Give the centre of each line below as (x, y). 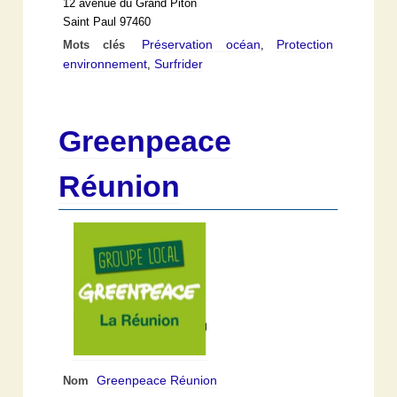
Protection (305, 44)
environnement (105, 63)
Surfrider (179, 63)
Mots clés (101, 45)
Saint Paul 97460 (107, 22)
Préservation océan (201, 44)
